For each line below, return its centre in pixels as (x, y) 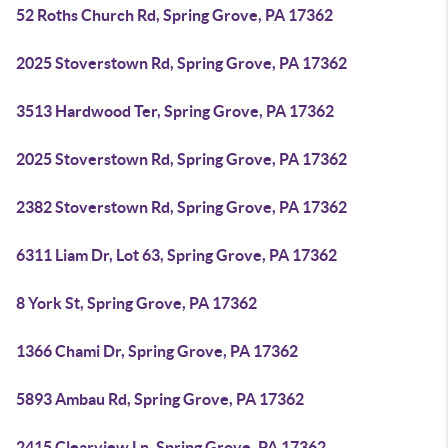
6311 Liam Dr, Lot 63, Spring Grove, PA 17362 (176, 255)
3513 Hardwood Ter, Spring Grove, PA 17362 (175, 111)
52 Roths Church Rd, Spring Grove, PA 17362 (174, 15)
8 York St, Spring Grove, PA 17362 (136, 303)
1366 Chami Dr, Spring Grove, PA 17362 (157, 351)
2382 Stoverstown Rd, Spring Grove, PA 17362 (181, 207)
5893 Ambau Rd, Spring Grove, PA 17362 (160, 399)
